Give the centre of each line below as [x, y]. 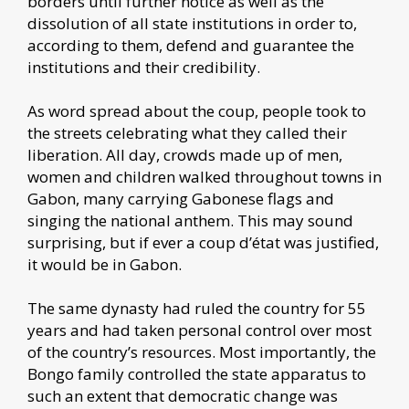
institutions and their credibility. [146, 67]
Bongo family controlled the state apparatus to [197, 373]
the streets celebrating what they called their [187, 132]
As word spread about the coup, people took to [197, 110]
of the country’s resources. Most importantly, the [202, 351]
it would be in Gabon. [106, 264]
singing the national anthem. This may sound [190, 220]
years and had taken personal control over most [199, 330]
